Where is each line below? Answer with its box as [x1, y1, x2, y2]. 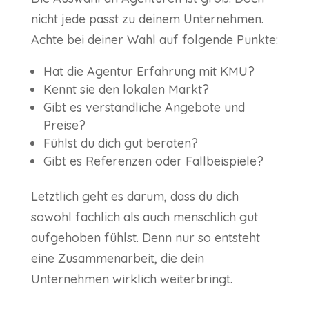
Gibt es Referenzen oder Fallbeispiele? [43, 153, 263, 170]
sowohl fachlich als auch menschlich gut [30, 209, 258, 226]
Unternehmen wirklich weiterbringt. [30, 271, 232, 288]
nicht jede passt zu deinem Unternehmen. [30, 11, 263, 28]
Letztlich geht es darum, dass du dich [30, 188, 239, 205]
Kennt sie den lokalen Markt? [43, 81, 209, 98]
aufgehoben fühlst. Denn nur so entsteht [30, 230, 260, 246]
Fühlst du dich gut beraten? [43, 135, 198, 152]
